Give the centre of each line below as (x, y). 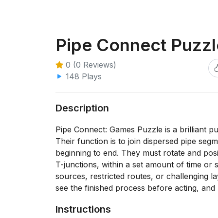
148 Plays (82, 76)
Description (82, 108)
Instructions (83, 209)
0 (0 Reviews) (90, 65)
